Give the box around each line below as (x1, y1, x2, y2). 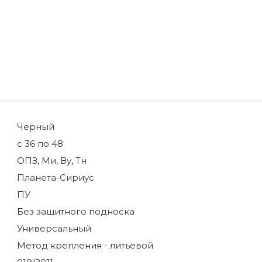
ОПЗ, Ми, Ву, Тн (17, 154, 87, 166)
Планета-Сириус (17, 171, 94, 183)
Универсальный (17, 222, 91, 234)
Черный (17, 120, 54, 132)
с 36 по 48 (17, 137, 63, 149)
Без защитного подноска (17, 205, 135, 217)
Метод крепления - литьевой (17, 239, 153, 251)
